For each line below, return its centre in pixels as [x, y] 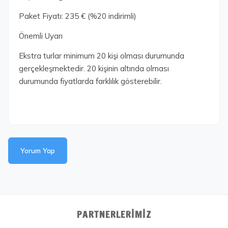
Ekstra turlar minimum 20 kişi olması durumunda [102, 56]
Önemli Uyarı [41, 36]
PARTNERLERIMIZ [114, 214]
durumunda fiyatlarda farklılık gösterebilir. [90, 81]
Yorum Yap [38, 151]
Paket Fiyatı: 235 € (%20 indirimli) [78, 16]
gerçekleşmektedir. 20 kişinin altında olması [94, 68]
